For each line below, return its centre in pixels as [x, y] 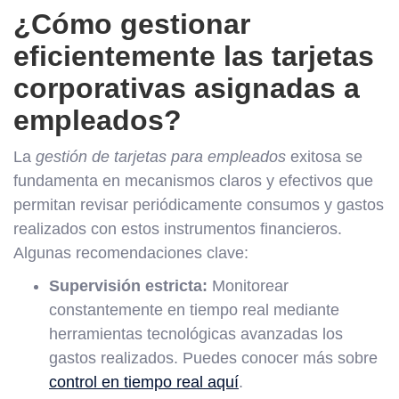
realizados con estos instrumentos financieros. [178, 228]
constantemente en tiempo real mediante [194, 309]
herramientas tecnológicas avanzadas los [196, 334]
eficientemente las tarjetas [194, 56]
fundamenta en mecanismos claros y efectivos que [193, 180]
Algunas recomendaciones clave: [131, 252]
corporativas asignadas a [187, 88]
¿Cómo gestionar [132, 24]
